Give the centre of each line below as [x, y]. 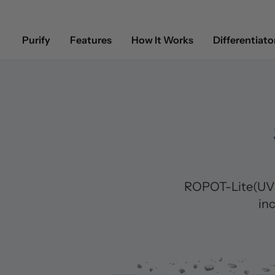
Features [91, 40]
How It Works [162, 40]
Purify [36, 40]
